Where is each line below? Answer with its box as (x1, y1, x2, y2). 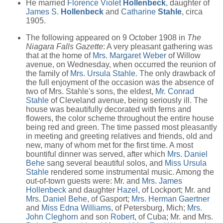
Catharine (121, 7, 158, 16)
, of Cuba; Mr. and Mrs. (134, 212, 213, 221)
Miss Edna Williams (41, 203, 111, 212)
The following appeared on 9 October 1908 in (26, 33, 187, 42)
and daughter (66, 185, 117, 194)
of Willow (166, 51, 201, 60)
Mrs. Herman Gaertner (131, 194, 210, 203)
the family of (26, 69, 70, 78)
